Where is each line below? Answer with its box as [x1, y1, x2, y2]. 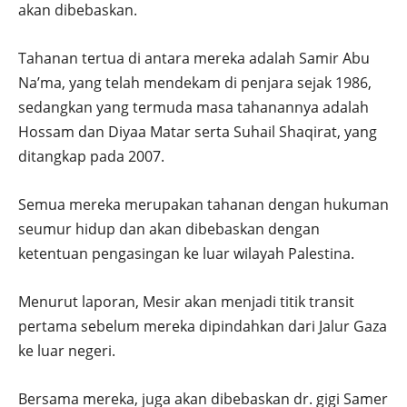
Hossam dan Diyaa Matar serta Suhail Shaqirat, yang [18, 122, 377, 143]
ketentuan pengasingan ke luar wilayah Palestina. [18, 243, 354, 264]
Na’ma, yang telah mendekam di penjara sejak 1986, [18, 73, 372, 94]
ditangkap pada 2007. [18, 146, 164, 167]
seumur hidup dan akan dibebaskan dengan [18, 219, 320, 240]
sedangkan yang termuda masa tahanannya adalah [18, 97, 369, 118]
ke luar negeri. [18, 341, 115, 362]
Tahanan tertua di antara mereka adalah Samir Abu [18, 48, 370, 69]
